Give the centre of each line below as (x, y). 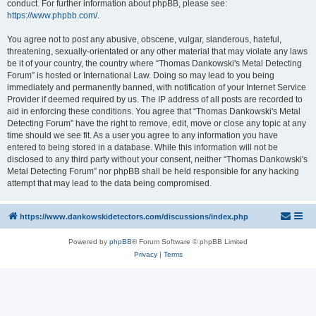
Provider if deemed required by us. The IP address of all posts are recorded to (155, 99)
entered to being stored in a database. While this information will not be (142, 147)
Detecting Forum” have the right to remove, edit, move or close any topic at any (157, 123)
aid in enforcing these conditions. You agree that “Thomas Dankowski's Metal (154, 111)
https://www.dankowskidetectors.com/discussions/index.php (134, 217)
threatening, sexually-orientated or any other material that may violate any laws (157, 51)
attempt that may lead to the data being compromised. (109, 183)
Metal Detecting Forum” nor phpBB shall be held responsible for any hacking (153, 171)
